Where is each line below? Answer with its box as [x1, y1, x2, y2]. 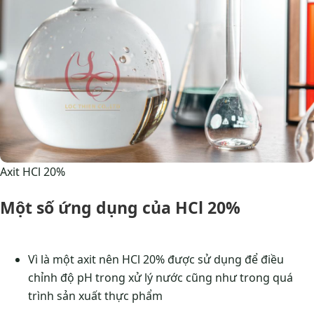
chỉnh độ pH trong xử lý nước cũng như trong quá [28, 270, 293, 286]
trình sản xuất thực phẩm [28, 288, 163, 304]
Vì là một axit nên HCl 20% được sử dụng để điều [28, 252, 284, 268]
